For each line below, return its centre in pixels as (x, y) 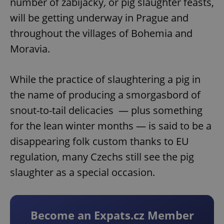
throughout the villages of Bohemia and (101, 33)
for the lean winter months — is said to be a (111, 126)
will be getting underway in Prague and (99, 18)
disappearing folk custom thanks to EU (99, 141)
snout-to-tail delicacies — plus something (106, 110)
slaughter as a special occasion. (82, 172)
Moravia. (30, 49)
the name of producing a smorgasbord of (105, 95)
